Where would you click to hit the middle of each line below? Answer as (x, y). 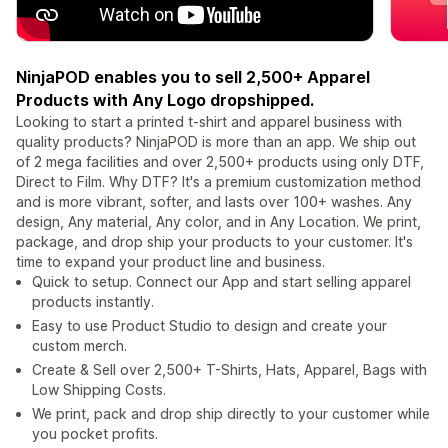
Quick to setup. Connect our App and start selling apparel (221, 282)
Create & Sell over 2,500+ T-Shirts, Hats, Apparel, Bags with (229, 370)
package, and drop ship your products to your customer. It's (214, 242)
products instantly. (93, 302)
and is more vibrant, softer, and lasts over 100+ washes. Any (214, 202)
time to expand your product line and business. (170, 262)
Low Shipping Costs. (99, 390)
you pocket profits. (95, 434)
